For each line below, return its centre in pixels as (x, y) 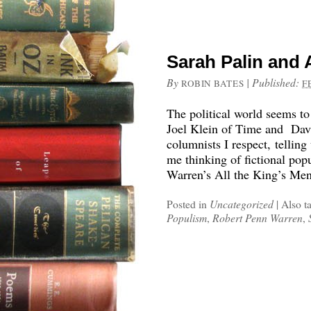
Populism (187, 218)
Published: (277, 82)
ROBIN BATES (213, 83)
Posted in (188, 204)
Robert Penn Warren (258, 218)
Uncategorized (242, 204)
